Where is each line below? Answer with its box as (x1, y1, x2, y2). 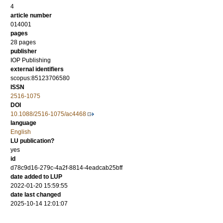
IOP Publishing (10, 57, 51, 64)
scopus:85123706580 (10, 75, 70, 82)
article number (10, 12, 52, 19)
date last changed (10, 191, 61, 199)
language (10, 119, 36, 127)
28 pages (10, 39, 36, 46)
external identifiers (10, 66, 64, 73)
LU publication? (10, 137, 54, 145)
